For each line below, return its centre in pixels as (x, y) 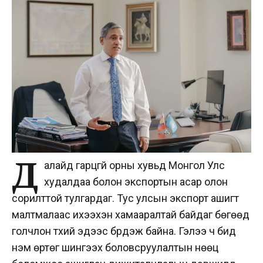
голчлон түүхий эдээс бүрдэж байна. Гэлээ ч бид (124, 231)
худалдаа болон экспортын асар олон (136, 181)
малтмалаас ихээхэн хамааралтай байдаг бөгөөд (131, 214)
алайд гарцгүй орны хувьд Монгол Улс (134, 165)
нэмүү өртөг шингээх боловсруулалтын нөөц (115, 247)
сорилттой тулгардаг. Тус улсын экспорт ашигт (125, 198)
